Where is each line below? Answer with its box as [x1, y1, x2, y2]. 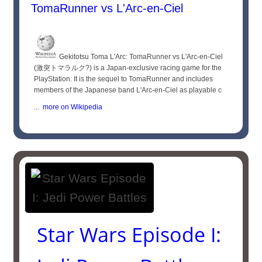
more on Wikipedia [39, 103, 103, 111]
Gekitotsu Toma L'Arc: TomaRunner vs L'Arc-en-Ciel [57, 53, 223, 61]
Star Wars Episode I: [37, 221, 222, 248]
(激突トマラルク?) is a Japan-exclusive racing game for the [34, 64, 222, 72]
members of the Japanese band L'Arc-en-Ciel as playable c [34, 86, 222, 94]
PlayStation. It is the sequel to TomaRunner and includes [34, 75, 213, 83]
